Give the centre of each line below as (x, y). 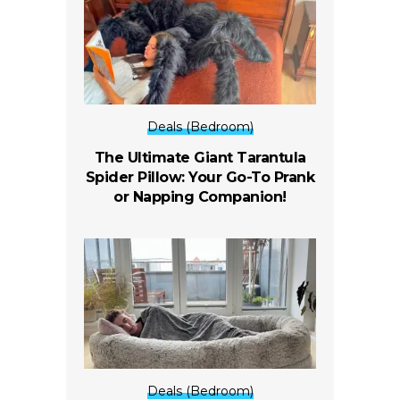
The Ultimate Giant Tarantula (200, 158)
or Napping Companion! (200, 197)
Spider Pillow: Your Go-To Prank (200, 178)
